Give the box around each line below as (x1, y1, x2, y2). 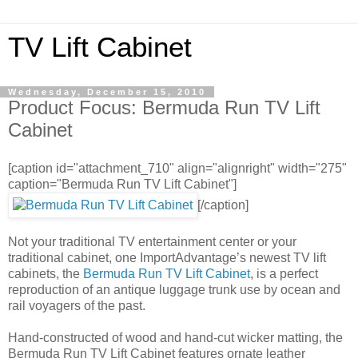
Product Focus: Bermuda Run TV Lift (8, 97, 320, 118)
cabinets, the (8, 266, 83, 280)
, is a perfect (250, 266, 318, 280)
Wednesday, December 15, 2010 (8, 87, 206, 97)
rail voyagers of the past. (8, 298, 145, 312)
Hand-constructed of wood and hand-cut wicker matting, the (8, 330, 343, 344)
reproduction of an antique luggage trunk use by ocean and (8, 282, 340, 296)
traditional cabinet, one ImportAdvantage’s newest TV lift (8, 250, 326, 265)
